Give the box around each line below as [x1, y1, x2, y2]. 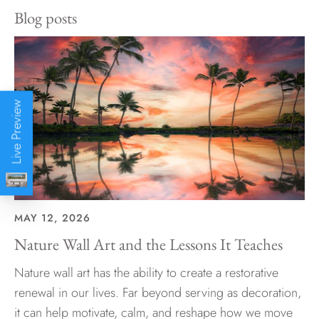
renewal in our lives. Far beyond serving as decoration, [14, 283, 301, 302]
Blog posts [14, 7, 77, 29]
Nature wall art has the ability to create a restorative [14, 263, 278, 282]
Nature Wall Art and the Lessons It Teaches [14, 233, 283, 255]
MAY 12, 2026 [14, 210, 90, 225]
